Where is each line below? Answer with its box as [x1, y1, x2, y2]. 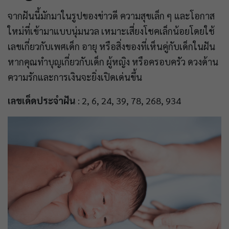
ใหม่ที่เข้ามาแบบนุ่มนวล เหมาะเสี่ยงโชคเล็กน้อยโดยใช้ [8, 25, 215, 37]
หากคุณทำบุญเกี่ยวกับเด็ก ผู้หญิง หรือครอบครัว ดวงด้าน [8, 56, 218, 68]
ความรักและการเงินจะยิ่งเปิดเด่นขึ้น [8, 71, 142, 83]
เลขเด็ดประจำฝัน [8, 95, 76, 107]
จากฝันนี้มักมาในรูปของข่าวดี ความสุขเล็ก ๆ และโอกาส [8, 10, 215, 22]
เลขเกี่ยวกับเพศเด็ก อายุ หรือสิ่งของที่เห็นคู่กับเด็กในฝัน [8, 40, 215, 53]
